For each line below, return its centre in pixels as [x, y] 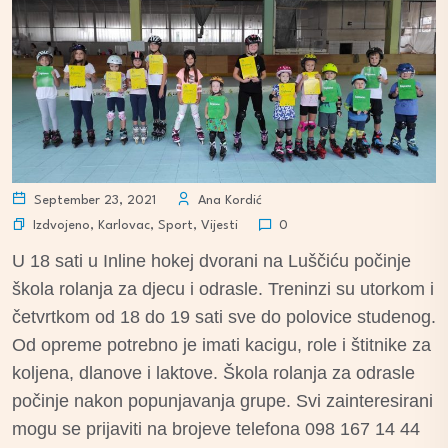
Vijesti [219, 225]
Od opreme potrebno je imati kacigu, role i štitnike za [221, 345]
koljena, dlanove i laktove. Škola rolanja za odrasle [213, 373]
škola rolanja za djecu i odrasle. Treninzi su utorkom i [223, 289]
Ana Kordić [228, 201]
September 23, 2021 [93, 201]
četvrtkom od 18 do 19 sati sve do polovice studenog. [224, 317]
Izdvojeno [61, 225]
